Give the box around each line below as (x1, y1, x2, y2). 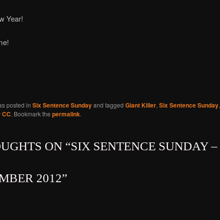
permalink (52, 109, 80, 118)
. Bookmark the (10, 109, 52, 118)
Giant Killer (125, 100, 156, 110)
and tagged (91, 100, 125, 109)
